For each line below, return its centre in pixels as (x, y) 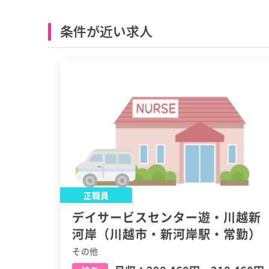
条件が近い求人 (106, 31)
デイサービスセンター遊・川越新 (167, 217)
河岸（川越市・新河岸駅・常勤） (167, 234)
